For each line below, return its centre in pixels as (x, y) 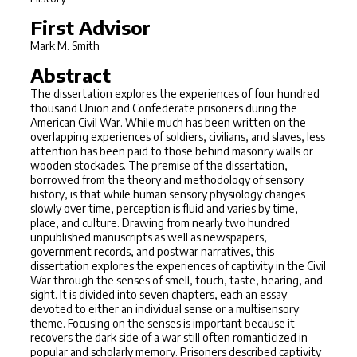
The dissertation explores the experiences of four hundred (175, 93)
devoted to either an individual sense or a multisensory (164, 308)
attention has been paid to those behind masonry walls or (171, 151)
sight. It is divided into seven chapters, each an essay (158, 294)
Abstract (70, 75)
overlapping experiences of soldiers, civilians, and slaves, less (177, 136)
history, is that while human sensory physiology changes (167, 194)
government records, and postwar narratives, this (152, 251)
